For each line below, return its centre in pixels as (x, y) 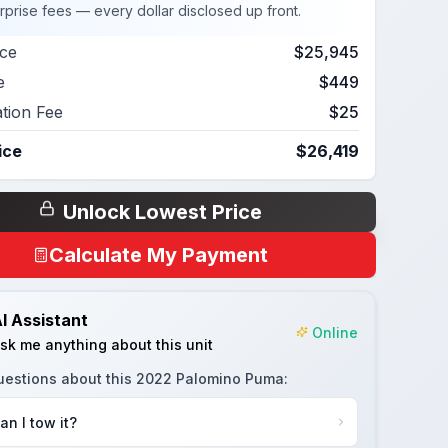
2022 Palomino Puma (209, 378)
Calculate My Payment (158, 255)
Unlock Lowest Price (162, 212)
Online (334, 332)
